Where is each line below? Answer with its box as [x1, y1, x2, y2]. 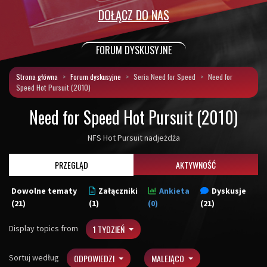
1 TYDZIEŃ [93, 223, 126, 235]
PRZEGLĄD [54, 159, 88, 171]
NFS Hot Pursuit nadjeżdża [87, 132, 180, 143]
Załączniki [98, 185, 138, 196]
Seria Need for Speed [133, 71, 195, 82]
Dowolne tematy [11, 185, 77, 196]
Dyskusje [212, 185, 247, 196]
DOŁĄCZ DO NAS [98, 6, 169, 24]
